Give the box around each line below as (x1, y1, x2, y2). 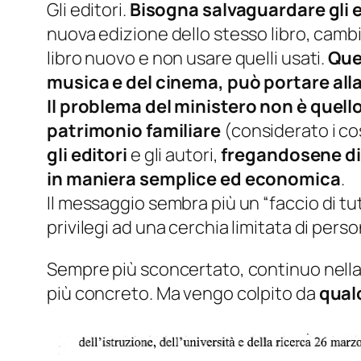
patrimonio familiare (47, 118, 221, 143)
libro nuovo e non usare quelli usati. (47, 46, 329, 71)
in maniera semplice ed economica (47, 167, 341, 192)
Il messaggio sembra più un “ (47, 191, 270, 216)
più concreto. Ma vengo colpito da (47, 281, 316, 306)
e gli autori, (127, 143, 222, 168)
